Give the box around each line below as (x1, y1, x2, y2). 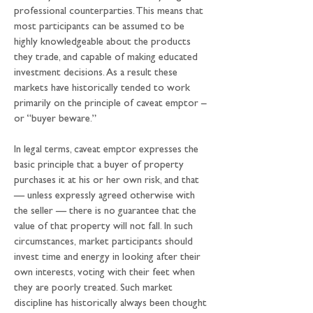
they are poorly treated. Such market (14, 284, 175, 294)
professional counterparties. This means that (14, 7, 206, 17)
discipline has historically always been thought (14, 299, 210, 310)
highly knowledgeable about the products (14, 38, 194, 48)
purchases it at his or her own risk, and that (14, 176, 202, 187)
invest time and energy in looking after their (14, 253, 203, 263)
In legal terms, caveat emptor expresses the (14, 145, 201, 156)
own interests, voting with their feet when (14, 268, 198, 279)
